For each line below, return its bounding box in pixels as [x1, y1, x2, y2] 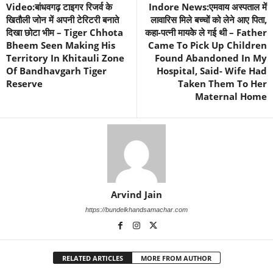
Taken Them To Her [178, 77, 267, 90]
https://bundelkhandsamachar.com [85, 206, 188, 213]
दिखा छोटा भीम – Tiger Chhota [6, 26, 123, 38]
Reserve [6, 77, 43, 90]
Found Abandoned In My [155, 52, 267, 64]
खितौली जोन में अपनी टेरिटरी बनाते [6, 13, 119, 26]
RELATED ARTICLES [62, 253, 123, 263]
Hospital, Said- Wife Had [157, 65, 267, 77]
